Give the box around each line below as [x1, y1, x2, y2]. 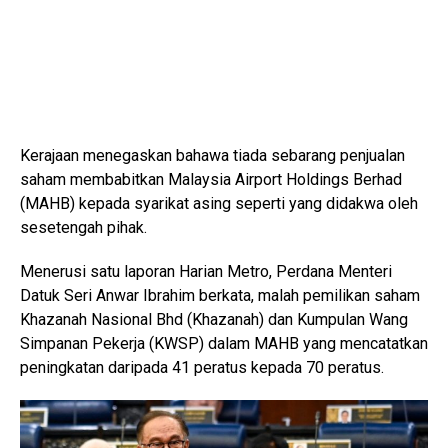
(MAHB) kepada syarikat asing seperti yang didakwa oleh [20, 194, 418, 214]
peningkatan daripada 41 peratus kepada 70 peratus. [20, 358, 384, 378]
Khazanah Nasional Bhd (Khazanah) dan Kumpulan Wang [20, 310, 408, 330]
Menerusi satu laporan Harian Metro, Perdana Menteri [20, 262, 392, 282]
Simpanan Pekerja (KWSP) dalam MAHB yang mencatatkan [20, 334, 428, 354]
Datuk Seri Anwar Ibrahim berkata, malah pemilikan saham [20, 286, 420, 306]
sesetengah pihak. [20, 218, 147, 238]
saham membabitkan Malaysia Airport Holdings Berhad [20, 170, 402, 190]
